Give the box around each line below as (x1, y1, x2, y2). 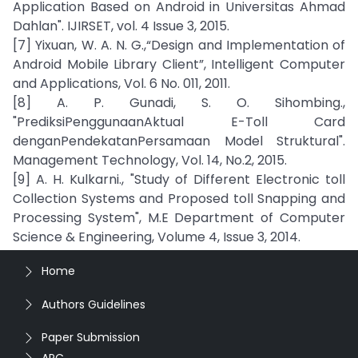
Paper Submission (42, 329, 140, 345)
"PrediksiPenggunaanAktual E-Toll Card (13, 113, 345, 131)
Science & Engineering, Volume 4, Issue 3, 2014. (13, 228, 300, 246)
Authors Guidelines (42, 296, 145, 312)
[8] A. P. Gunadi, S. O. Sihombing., (13, 93, 345, 112)
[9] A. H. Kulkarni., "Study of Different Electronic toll (13, 170, 345, 189)
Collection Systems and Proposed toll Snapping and (13, 189, 345, 208)
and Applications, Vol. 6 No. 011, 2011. (13, 74, 230, 93)
